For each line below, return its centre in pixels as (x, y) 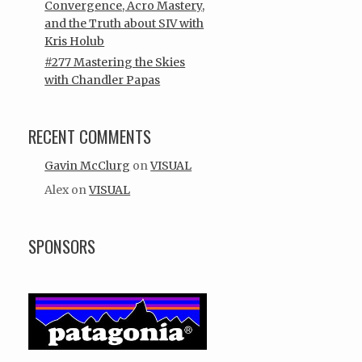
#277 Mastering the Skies (115, 63)
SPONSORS (62, 246)
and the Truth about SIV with (124, 23)
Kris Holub (75, 41)
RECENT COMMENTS (90, 137)
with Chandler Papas (103, 80)
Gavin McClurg (88, 165)
